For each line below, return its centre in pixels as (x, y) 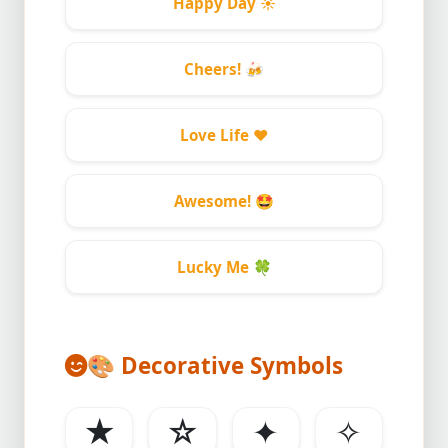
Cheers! (214, 69)
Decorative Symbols (229, 365)
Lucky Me (214, 267)
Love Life (216, 135)
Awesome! (214, 201)
